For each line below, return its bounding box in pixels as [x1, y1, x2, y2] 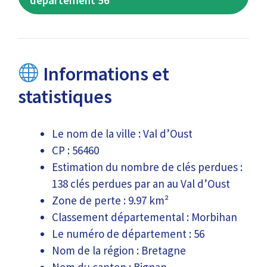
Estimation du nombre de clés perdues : [52, 159, 243, 174]
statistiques [18, 85, 112, 108]
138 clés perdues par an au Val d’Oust [52, 176, 230, 191]
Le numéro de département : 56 [52, 226, 204, 241]
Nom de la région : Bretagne [52, 243, 186, 257]
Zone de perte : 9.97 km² [52, 193, 169, 207]
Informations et [39, 62, 170, 86]
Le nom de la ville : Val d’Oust [52, 126, 193, 141]
